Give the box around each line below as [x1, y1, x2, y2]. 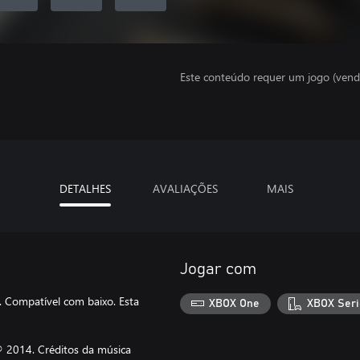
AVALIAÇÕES [152, 181, 218, 196]
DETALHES [59, 181, 111, 196]
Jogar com [180, 261, 256, 277]
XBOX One [209, 297, 260, 309]
